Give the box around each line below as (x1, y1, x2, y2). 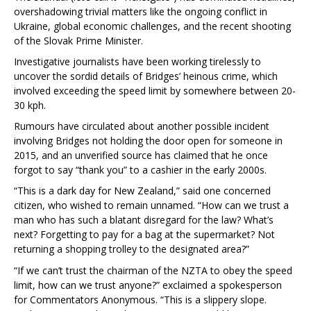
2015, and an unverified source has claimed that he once (14, 149, 268, 162)
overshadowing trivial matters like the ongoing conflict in (14, 5, 267, 19)
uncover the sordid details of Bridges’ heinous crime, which (14, 69, 278, 83)
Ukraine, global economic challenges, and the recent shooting (14, 19, 291, 33)
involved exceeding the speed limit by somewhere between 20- (14, 84, 296, 98)
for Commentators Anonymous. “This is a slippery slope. (14, 292, 267, 306)
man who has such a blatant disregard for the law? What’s (14, 213, 274, 227)
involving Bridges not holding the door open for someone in (14, 134, 283, 148)
